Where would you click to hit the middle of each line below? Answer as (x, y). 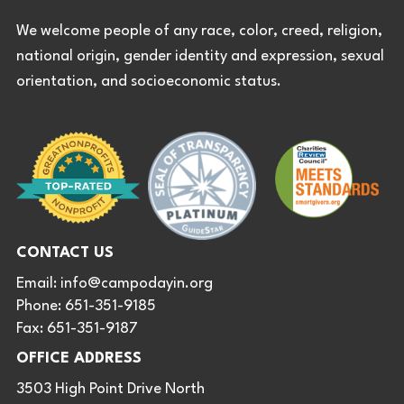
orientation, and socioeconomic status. (149, 81)
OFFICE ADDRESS (79, 359)
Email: (38, 283)
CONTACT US (65, 252)
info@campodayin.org (137, 283)
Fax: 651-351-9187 (77, 328)
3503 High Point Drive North (110, 390)
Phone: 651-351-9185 (86, 306)
